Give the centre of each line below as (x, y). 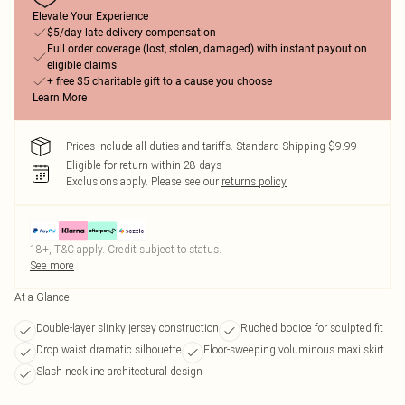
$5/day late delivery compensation (132, 33)
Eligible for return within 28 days (144, 165)
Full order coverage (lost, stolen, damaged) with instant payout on (207, 49)
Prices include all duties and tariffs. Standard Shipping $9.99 (212, 146)
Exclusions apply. (107, 181)
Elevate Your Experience (90, 16)
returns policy (254, 181)
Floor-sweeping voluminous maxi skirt (294, 349)
